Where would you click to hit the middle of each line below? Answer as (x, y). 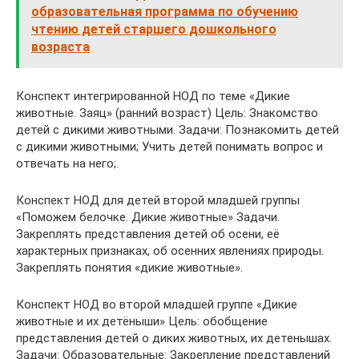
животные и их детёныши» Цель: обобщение (142, 321)
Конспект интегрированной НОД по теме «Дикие (153, 96)
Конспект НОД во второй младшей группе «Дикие (157, 304)
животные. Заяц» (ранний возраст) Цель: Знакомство (167, 113)
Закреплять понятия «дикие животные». (129, 267)
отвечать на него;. (67, 163)
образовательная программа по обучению (165, 11)
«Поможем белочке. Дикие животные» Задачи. (148, 217)
